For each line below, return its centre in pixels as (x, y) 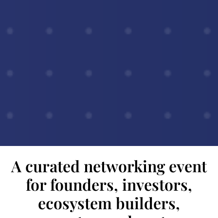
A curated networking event (109, 165)
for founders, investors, (109, 184)
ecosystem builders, (109, 202)
